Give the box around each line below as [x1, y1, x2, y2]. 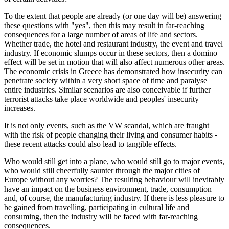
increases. [4, 103, 35, 112]
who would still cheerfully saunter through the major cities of [4, 166, 200, 175]
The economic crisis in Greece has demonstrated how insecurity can [4, 66, 222, 76]
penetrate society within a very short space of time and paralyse [4, 76, 207, 85]
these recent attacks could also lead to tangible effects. [4, 139, 177, 148]
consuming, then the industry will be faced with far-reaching [4, 212, 198, 221]
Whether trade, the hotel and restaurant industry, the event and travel [4, 39, 223, 48]
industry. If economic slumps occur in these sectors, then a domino [4, 48, 217, 57]
